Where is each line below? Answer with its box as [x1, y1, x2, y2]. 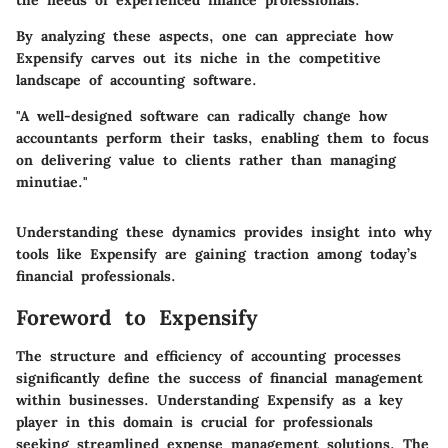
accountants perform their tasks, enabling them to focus [16, 129, 429, 148]
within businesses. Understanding [16, 390, 267, 409]
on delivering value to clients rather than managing [16, 151, 396, 170]
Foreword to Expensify [16, 304, 258, 332]
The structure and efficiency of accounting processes [16, 346, 401, 365]
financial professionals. [16, 267, 176, 286]
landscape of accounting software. [16, 71, 257, 90]
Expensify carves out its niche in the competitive [16, 49, 381, 68]
